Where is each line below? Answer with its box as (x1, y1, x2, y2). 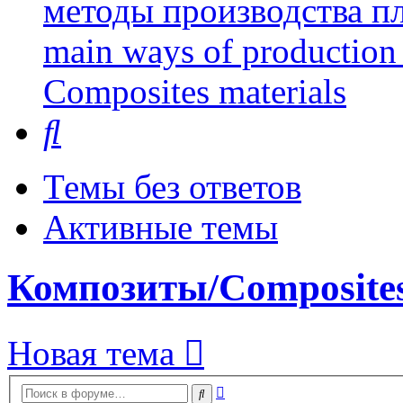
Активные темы (43, 208, 278, 247)
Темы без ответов (43, 167, 301, 207)
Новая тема (7, 334, 175, 373)
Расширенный (224, 381, 311, 397)
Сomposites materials (43, 72, 346, 112)
